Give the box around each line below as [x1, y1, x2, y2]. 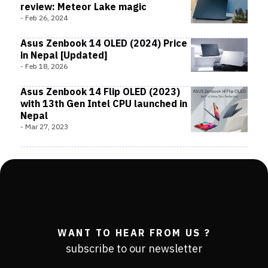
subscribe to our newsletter [65, 240, 203, 258]
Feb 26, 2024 [25, 13, 68, 24]
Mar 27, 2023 [25, 121, 68, 133]
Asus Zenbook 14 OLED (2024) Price [20, 36, 187, 52]
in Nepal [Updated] [20, 48, 108, 64]
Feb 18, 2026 [25, 61, 68, 72]
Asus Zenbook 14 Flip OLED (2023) [20, 84, 180, 100]
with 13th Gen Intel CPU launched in [20, 96, 187, 112]
